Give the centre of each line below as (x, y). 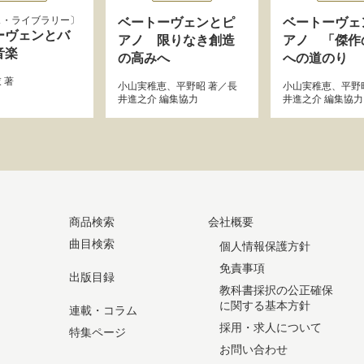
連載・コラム (103, 310)
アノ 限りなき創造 (176, 40)
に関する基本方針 (264, 305)
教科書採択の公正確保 (276, 290)
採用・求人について (270, 327)
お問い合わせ (253, 349)
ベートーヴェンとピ (176, 22)
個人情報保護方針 (264, 246)
